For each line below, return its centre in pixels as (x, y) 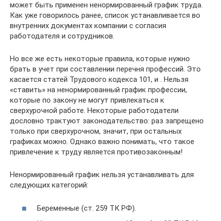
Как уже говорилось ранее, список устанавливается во (105, 15)
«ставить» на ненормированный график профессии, (98, 90)
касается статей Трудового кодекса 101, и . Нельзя (99, 79)
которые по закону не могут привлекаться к (87, 100)
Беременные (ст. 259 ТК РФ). (87, 208)
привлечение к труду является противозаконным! (96, 152)
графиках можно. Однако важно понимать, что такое (102, 142)
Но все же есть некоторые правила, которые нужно (100, 59)
